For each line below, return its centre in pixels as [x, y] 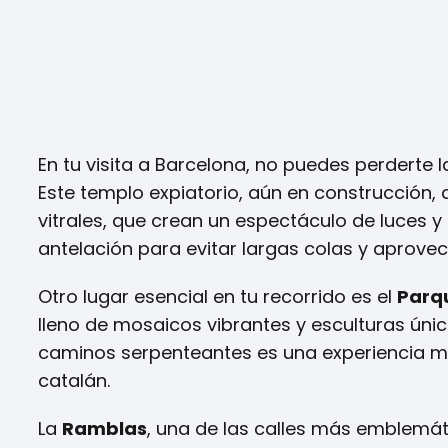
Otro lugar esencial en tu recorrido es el [217, 296]
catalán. [74, 380]
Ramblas [104, 428]
